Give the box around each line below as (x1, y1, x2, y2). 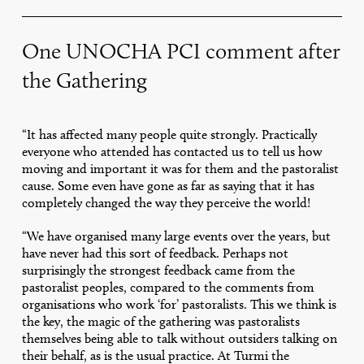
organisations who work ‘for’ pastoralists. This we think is (21, 297, 336, 313)
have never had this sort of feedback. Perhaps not (21, 245, 288, 262)
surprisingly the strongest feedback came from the (21, 262, 295, 279)
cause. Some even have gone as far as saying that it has (21, 178, 314, 194)
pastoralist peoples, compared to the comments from (21, 279, 314, 296)
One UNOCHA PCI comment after (21, 37, 340, 64)
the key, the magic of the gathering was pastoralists (21, 314, 300, 330)
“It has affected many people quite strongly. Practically (21, 127, 317, 143)
